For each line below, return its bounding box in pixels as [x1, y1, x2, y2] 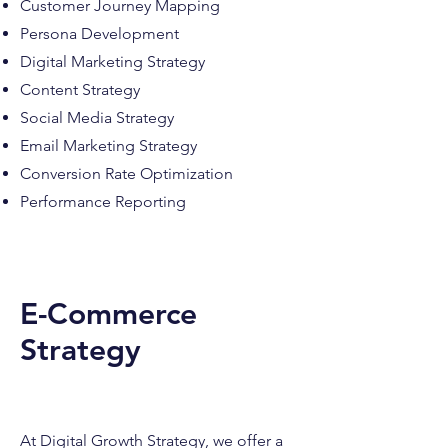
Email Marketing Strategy [20, 136, 201, 155]
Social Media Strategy [20, 108, 174, 127]
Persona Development [20, 24, 179, 43]
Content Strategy [20, 80, 140, 99]
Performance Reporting [20, 192, 186, 211]
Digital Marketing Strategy [20, 52, 205, 71]
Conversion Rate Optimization [20, 164, 233, 183]
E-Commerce [20, 296, 197, 332]
